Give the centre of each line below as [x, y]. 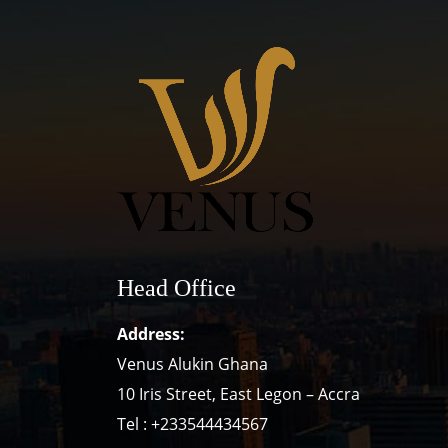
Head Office [176, 288]
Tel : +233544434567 [192, 424]
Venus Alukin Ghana [192, 364]
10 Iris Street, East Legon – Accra [238, 394]
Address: [151, 334]
